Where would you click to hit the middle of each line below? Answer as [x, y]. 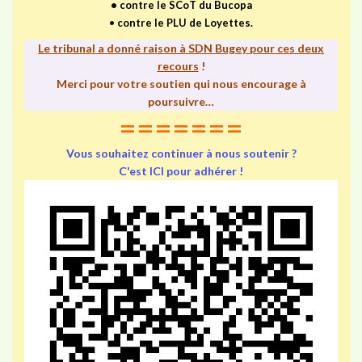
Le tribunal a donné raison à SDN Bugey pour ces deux [181, 48]
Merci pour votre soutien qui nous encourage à [181, 83]
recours [178, 65]
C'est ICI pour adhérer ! [181, 170]
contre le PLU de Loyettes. [184, 22]
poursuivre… [181, 101]
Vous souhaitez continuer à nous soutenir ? [181, 153]
